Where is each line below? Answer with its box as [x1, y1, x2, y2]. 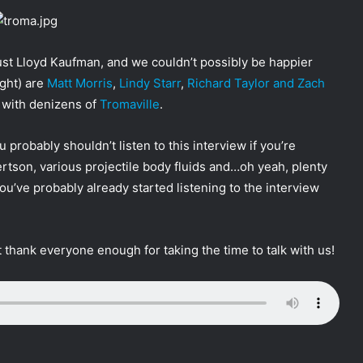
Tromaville [100, 96, 160, 113]
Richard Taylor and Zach [187, 75, 325, 92]
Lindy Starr [119, 75, 181, 92]
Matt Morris [47, 75, 113, 92]
